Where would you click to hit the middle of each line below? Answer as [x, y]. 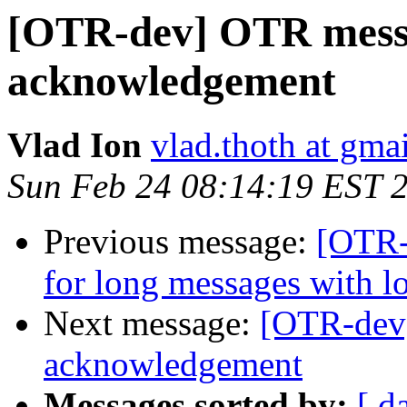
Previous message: [180, 242]
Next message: [152, 323]
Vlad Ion [74, 145]
